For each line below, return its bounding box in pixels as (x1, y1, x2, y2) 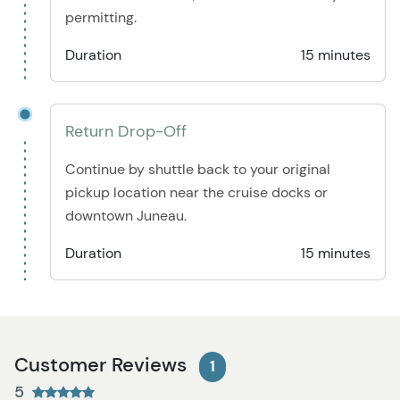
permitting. (65, 8, 137, 28)
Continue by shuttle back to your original (65, 160, 330, 179)
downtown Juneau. (65, 206, 187, 226)
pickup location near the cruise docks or (65, 183, 328, 203)
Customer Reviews (14, 352, 192, 379)
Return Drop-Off (65, 121, 187, 143)
